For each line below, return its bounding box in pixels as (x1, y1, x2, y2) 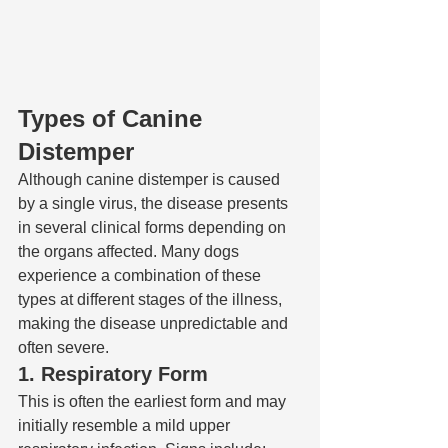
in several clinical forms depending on (18, 219, 290, 237)
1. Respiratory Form (18, 363, 208, 386)
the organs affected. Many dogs (18, 243, 243, 261)
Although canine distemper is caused (18, 171, 284, 189)
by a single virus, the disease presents (18, 195, 292, 213)
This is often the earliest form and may (18, 393, 290, 411)
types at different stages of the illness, (18, 291, 286, 309)
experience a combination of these (18, 267, 265, 285)
